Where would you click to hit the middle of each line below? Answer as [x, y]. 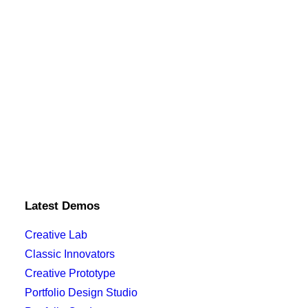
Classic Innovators [70, 254]
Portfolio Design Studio [81, 293]
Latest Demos [62, 206]
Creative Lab [56, 235]
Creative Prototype [70, 273]
